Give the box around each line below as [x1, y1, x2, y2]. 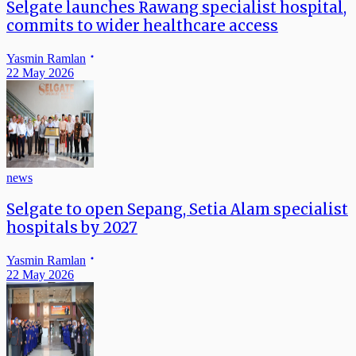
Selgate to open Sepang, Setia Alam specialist [6, 199, 348, 219]
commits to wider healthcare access [6, 17, 278, 36]
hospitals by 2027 [6, 218, 137, 237]
